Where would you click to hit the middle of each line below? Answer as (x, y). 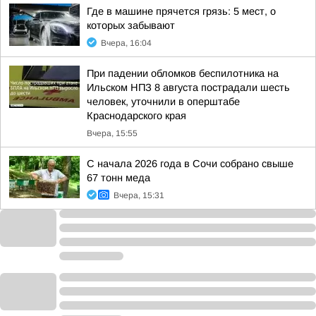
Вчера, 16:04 (126, 43)
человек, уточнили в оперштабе (163, 102)
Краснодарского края (136, 116)
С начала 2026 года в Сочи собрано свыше (190, 164)
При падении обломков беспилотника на (183, 73)
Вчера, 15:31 (139, 195)
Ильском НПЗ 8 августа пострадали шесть (188, 87)
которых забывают (131, 25)
